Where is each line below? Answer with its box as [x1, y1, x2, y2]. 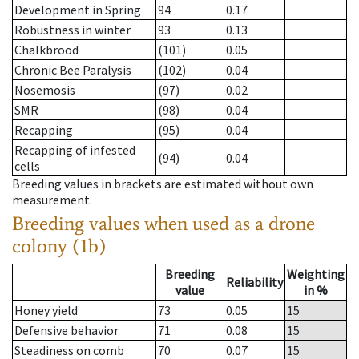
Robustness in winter [14, 22, 131, 38]
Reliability [226, 274, 283, 291]
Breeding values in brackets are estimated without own [12, 175, 313, 192]
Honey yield [14, 302, 78, 319]
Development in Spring [14, 2, 141, 18]
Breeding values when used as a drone [12, 212, 315, 236]
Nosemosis [14, 82, 75, 99]
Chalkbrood [14, 42, 79, 58]
